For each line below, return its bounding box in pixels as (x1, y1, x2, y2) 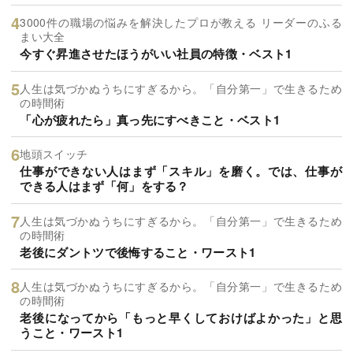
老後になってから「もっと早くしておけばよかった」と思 (20, 309, 342, 327)
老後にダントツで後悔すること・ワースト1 (20, 243, 256, 261)
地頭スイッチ (20, 146, 88, 162)
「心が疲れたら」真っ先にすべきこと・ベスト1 (20, 110, 281, 128)
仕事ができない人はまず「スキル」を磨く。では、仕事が (20, 162, 342, 180)
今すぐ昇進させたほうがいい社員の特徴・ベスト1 (20, 45, 292, 63)
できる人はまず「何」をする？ (20, 177, 189, 195)
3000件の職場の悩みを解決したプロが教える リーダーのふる (20, 14, 342, 31)
